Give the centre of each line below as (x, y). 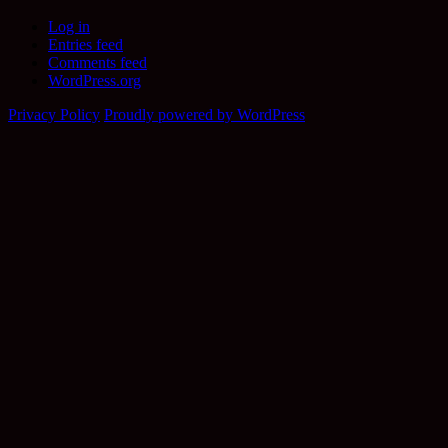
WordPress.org (94, 80)
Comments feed (97, 62)
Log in (69, 26)
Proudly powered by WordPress (204, 114)
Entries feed (85, 44)
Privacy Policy (54, 114)
